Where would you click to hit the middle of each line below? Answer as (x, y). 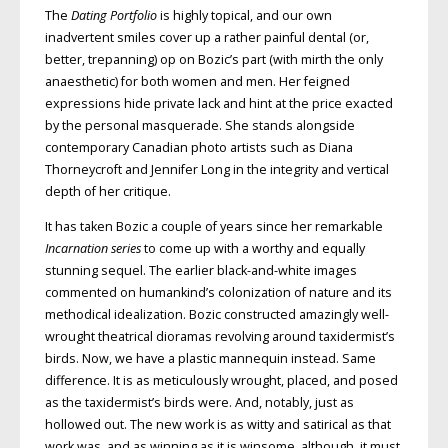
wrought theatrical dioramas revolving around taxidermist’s (219, 336)
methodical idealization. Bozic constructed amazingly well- (216, 314)
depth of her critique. (107, 192)
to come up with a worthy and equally (252, 248)
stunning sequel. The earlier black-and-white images (200, 270)
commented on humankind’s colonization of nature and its (218, 292)
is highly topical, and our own (244, 16)
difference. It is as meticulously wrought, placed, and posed (221, 380)
